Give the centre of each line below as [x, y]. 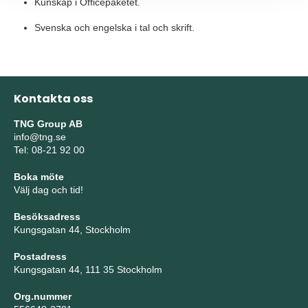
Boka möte [39, 177]
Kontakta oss [53, 99]
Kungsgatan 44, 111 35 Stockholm [88, 269]
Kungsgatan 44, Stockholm [72, 230]
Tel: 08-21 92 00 [49, 150]
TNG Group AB [48, 124]
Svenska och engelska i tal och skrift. [114, 27]
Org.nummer [43, 296]
